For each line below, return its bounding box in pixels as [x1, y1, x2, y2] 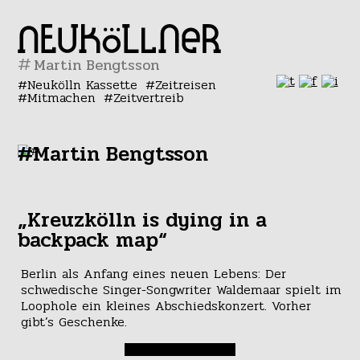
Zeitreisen [154, 75, 216, 95]
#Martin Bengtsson [18, 138, 209, 170]
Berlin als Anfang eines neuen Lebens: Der [20, 264, 286, 284]
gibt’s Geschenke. [20, 312, 127, 333]
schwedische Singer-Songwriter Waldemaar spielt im [20, 280, 342, 301]
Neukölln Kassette [27, 75, 138, 95]
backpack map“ [18, 224, 168, 256]
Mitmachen [27, 88, 96, 108]
